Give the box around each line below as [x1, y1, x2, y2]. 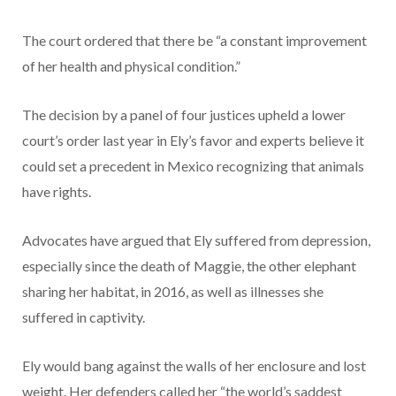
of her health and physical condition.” [22, 57, 240, 75]
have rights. [22, 183, 91, 201]
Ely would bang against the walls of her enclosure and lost [22, 357, 366, 375]
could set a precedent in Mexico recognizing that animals [22, 157, 364, 175]
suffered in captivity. [22, 308, 145, 326]
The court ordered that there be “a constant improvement [22, 32, 367, 49]
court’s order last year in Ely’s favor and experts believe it [22, 132, 364, 149]
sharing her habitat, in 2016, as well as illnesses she [22, 283, 324, 301]
